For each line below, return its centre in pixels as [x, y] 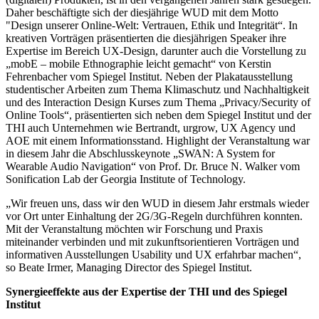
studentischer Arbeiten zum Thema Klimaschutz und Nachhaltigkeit [157, 90]
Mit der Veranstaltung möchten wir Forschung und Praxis [134, 229]
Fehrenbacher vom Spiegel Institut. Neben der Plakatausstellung [149, 77]
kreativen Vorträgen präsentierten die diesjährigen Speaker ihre [146, 38]
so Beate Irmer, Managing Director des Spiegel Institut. [129, 268]
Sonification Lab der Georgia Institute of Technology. [126, 179]
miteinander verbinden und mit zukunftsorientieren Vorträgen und [152, 242]
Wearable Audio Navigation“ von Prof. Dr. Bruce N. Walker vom [153, 167]
